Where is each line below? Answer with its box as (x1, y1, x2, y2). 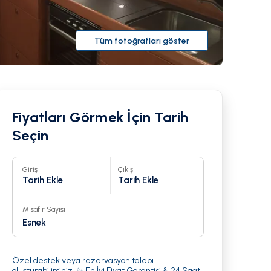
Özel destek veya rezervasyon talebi (12, 255, 154, 266)
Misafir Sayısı (22, 205, 66, 214)
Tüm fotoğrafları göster (94, 35, 189, 46)
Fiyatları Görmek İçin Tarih (12, 108, 189, 126)
